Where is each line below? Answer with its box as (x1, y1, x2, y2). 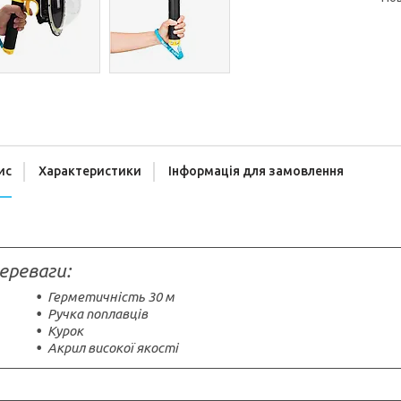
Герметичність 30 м (47, 289, 175, 305)
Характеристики (38, 164, 141, 179)
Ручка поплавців (47, 306, 148, 322)
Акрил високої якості (47, 340, 178, 356)
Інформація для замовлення (168, 164, 344, 179)
